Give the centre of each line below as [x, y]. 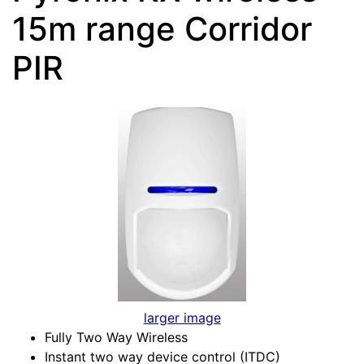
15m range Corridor [162, 29]
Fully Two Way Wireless [116, 337]
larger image [182, 317]
